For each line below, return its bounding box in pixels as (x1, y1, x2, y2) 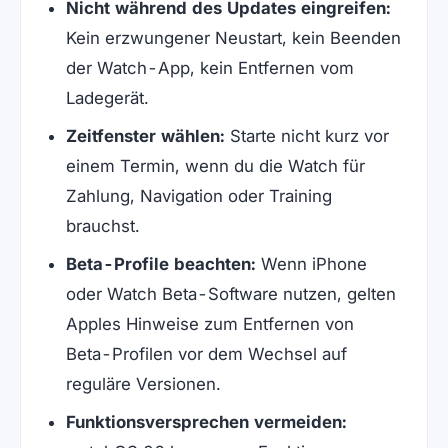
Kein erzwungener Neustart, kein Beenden (65, 28, 401, 49)
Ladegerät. (65, 88, 149, 109)
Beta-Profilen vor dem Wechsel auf (65, 344, 347, 365)
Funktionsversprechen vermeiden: (65, 412, 347, 433)
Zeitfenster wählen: (65, 126, 225, 147)
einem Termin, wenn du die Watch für (65, 156, 365, 177)
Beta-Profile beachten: (65, 254, 256, 275)
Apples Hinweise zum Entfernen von (65, 314, 354, 335)
